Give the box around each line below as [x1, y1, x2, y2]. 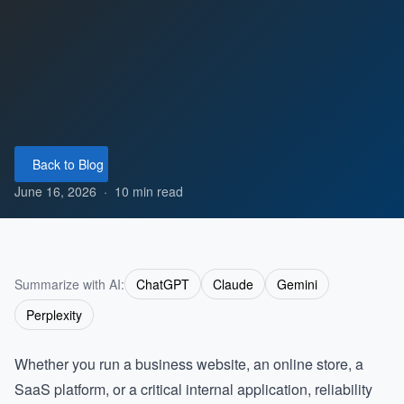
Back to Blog [32, 155, 104, 173]
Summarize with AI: [14, 275, 124, 293]
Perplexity [26, 306, 82, 324]
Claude [213, 275, 253, 293]
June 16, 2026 [14, 182, 96, 200]
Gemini [277, 275, 317, 293]
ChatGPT [136, 275, 189, 293]
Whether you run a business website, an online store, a [14, 353, 363, 374]
